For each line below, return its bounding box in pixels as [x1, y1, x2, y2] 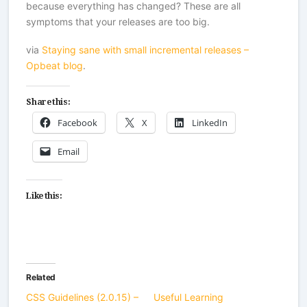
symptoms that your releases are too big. [26, 15, 210, 27]
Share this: [26, 89, 71, 110]
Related [26, 272, 56, 283]
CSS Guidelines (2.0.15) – [26, 291, 139, 304]
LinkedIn [192, 116, 228, 130]
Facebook [58, 116, 98, 130]
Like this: [26, 183, 62, 204]
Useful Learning [153, 291, 223, 304]
